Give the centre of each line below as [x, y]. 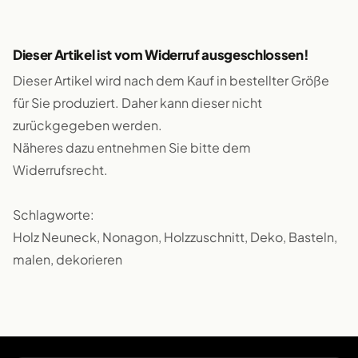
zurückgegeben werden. [88, 125]
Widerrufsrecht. [60, 170]
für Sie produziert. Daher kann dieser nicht [137, 103]
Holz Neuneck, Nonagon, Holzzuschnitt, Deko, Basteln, [175, 237]
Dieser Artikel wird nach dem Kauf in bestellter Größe [171, 80]
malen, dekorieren [68, 259]
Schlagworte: [54, 215]
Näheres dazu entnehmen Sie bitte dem [132, 147]
